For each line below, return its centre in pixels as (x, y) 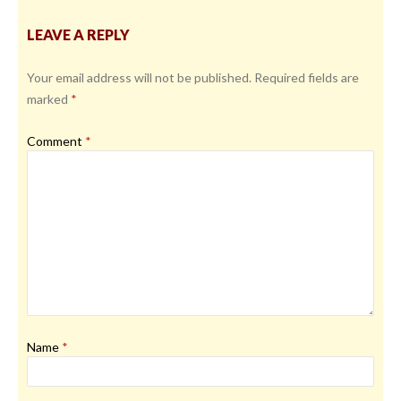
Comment (56, 141)
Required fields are (307, 77)
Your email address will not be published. (139, 77)
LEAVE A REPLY (78, 34)
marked (49, 99)
